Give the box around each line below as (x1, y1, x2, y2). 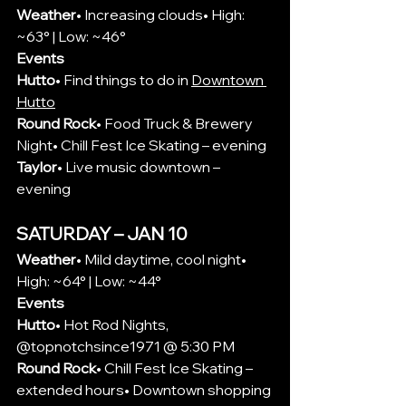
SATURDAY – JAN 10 (16, 221, 188, 245)
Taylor (16, 157, 57, 176)
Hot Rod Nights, (63, 314, 171, 333)
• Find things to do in (55, 70, 191, 89)
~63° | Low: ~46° (16, 26, 126, 45)
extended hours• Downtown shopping (16, 380, 274, 399)
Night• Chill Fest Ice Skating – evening (16, 135, 266, 154)
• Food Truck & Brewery (96, 113, 256, 132)
